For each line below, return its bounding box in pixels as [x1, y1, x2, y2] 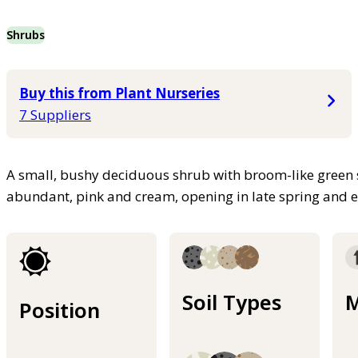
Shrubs [6, 26, 45, 42]
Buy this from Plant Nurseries [19, 83, 220, 102]
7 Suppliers [19, 105, 91, 124]
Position [19, 296, 100, 324]
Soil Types [182, 288, 281, 316]
